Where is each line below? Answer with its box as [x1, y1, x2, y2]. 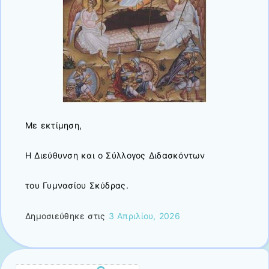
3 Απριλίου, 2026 [108, 210, 180, 221]
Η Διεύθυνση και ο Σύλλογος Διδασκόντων [25, 150, 205, 161]
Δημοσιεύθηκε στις [25, 210, 109, 221]
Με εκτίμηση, [25, 120, 82, 131]
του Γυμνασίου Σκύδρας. [25, 180, 128, 191]
